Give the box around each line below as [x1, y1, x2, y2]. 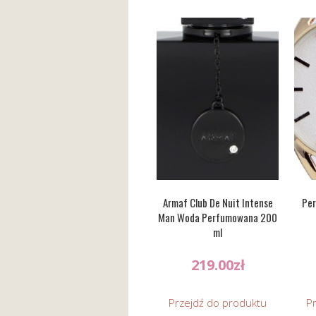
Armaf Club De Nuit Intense [162, 195, 273, 211]
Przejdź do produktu [169, 295, 267, 310]
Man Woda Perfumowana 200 [158, 209, 278, 226]
